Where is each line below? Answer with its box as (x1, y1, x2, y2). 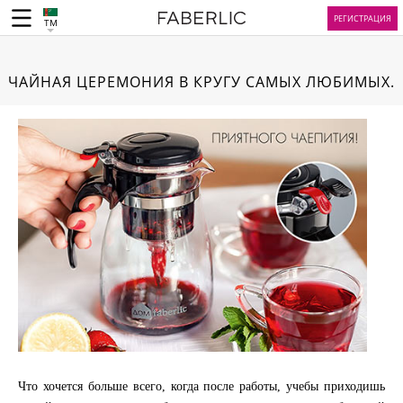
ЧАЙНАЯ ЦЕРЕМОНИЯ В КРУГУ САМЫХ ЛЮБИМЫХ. (8, 72, 395, 92)
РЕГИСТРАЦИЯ (334, 13, 391, 24)
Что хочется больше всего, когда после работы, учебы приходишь (18, 379, 385, 393)
